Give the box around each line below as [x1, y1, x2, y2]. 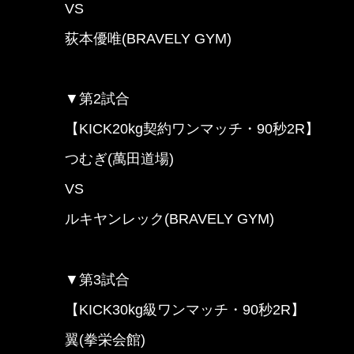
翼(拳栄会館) [65, 331, 145, 348]
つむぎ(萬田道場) [65, 151, 174, 168]
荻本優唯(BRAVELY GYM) [65, 30, 232, 47]
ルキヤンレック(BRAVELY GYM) [65, 211, 274, 228]
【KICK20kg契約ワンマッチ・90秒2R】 [65, 121, 319, 137]
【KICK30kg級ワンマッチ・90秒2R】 [65, 301, 305, 318]
